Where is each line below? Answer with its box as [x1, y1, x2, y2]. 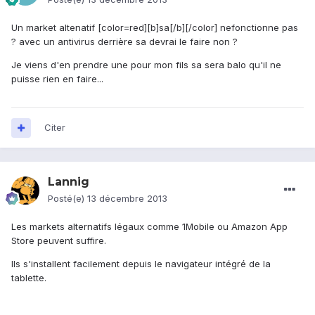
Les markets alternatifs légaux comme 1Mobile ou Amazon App [11, 221, 288, 233]
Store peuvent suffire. [11, 235, 106, 247]
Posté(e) [48, 193, 87, 205]
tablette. [11, 272, 46, 284]
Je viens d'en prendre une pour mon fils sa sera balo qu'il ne [11, 59, 281, 71]
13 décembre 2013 [87, 193, 167, 205]
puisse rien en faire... [11, 73, 103, 85]
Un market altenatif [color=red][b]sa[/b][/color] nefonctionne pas [11, 22, 298, 34]
